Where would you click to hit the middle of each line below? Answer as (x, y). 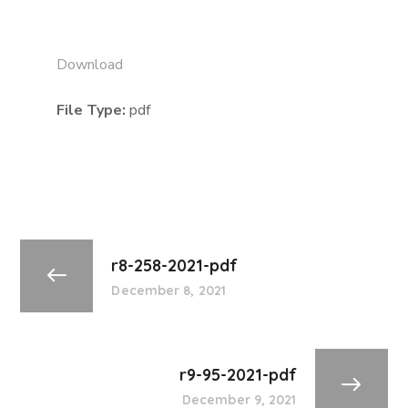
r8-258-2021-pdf (175, 265)
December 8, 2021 (169, 291)
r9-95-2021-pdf (238, 375)
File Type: (93, 110)
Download (90, 65)
